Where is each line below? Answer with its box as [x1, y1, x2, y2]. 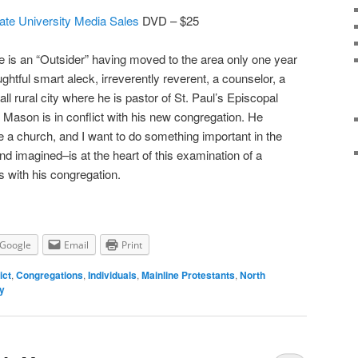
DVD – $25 [139, 11, 199, 29]
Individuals [88, 267, 137, 282]
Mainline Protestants [141, 267, 235, 282]
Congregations [16, 267, 83, 282]
